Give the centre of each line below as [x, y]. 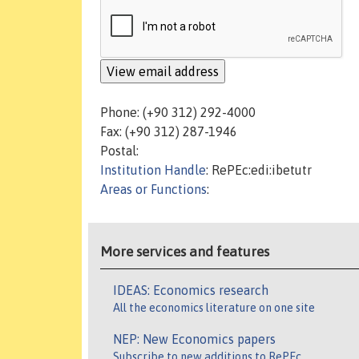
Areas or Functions [153, 190]
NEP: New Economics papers [194, 339]
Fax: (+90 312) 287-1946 [169, 132]
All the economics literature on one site [214, 308]
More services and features [185, 252]
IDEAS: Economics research [191, 290]
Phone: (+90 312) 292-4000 [178, 113]
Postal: [119, 151]
